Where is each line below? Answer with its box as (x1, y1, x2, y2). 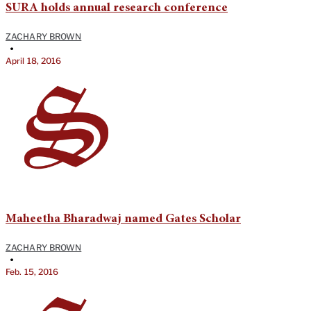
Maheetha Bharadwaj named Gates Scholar (6, 213, 241, 226)
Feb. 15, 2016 (6, 267, 59, 278)
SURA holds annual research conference (6, 2, 228, 15)
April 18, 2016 (6, 56, 62, 67)
